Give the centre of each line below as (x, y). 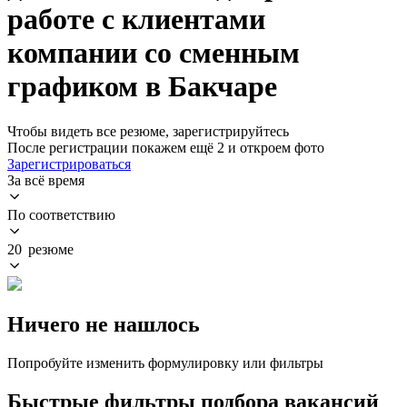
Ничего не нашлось (104, 324)
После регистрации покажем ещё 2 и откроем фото (166, 147)
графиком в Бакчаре (142, 87)
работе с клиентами (136, 20)
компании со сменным (154, 53)
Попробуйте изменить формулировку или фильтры (165, 362)
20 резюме (40, 249)
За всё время (46, 180)
